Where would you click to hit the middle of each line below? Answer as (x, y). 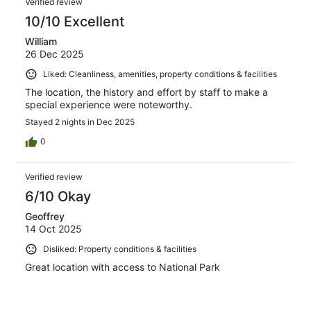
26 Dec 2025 (54, 54)
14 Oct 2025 (53, 228)
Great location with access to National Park (123, 267)
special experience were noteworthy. (109, 104)
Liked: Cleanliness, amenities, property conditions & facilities (160, 74)
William (41, 42)
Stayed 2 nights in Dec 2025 (80, 121)
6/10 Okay (58, 196)
